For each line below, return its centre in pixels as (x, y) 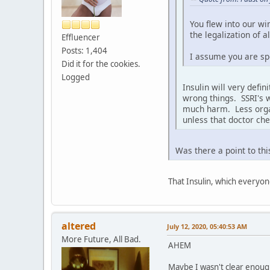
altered (79, 226)
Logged (76, 77)
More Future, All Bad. (101, 239)
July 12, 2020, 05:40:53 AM (207, 226)
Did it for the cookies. (101, 64)
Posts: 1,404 (84, 50)
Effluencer (81, 37)
